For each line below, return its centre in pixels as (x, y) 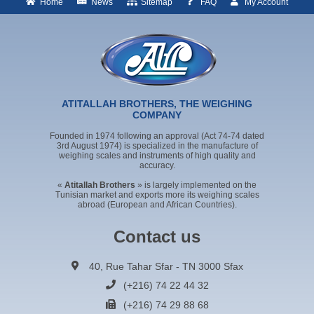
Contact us (157, 236)
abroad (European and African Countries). (157, 204)
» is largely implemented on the (197, 185)
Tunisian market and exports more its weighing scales (157, 194)
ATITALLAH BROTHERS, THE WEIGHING (157, 103)
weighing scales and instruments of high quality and (157, 155)
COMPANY (157, 115)
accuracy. (157, 165)
